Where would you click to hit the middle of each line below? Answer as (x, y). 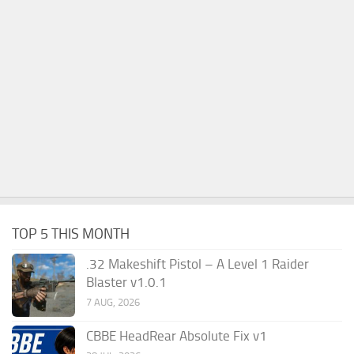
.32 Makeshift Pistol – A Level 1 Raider (198, 264)
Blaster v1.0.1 (126, 282)
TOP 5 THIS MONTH (71, 233)
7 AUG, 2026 (113, 302)
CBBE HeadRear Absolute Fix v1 (177, 335)
